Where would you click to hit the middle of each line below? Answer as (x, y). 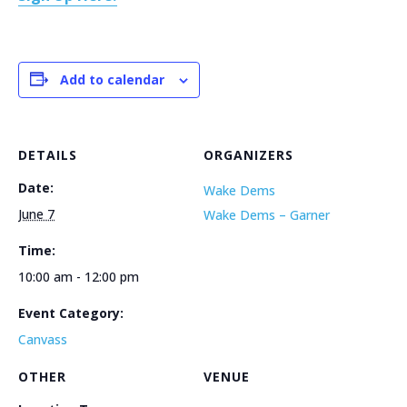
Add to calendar (112, 79)
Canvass (43, 339)
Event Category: (71, 313)
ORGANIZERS (248, 154)
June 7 (36, 213)
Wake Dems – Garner (267, 214)
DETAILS (48, 154)
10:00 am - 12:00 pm (79, 276)
